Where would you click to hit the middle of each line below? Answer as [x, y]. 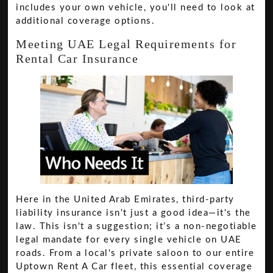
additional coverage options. [86, 21]
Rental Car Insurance [77, 59]
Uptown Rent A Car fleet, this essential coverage [134, 266]
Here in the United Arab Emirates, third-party [125, 199]
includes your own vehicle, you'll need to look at [136, 7]
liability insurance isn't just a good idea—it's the [133, 213]
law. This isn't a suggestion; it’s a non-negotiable [136, 226]
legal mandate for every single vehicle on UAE [129, 239]
